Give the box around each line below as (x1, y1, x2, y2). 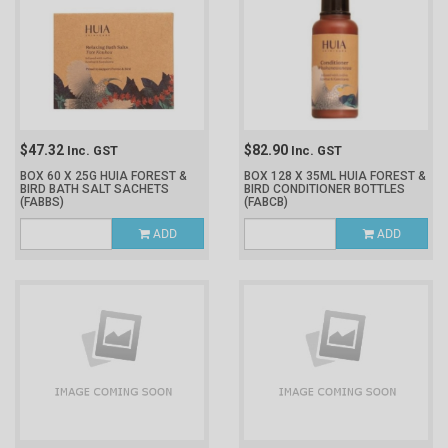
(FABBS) (20, 195, 64, 209)
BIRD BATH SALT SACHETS (20, 182, 169, 196)
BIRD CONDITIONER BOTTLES (244, 182, 405, 196)
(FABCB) (244, 195, 288, 209)
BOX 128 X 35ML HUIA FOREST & (244, 169, 426, 183)
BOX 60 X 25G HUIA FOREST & (20, 169, 187, 183)
